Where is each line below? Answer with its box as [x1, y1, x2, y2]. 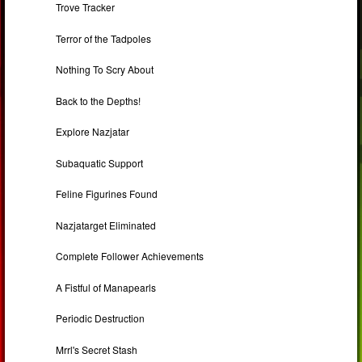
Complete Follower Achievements [56, 249, 204, 263]
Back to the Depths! [56, 93, 141, 107]
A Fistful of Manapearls [56, 280, 157, 294]
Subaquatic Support [56, 155, 144, 170]
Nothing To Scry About [56, 62, 154, 77]
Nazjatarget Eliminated [56, 217, 157, 232]
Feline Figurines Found [56, 187, 158, 201]
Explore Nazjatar [56, 124, 130, 139]
